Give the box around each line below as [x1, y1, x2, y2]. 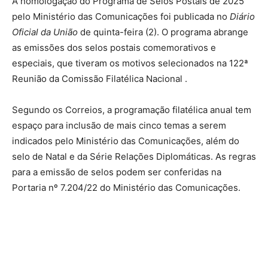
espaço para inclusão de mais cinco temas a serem [12, 119, 226, 131]
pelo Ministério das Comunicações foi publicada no [12, 10, 230, 22]
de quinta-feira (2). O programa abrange [78, 26, 248, 38]
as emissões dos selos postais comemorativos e [12, 41, 216, 53]
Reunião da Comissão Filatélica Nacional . [12, 72, 187, 84]
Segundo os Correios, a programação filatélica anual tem [12, 103, 251, 115]
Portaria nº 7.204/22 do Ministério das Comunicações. [12, 181, 240, 193]
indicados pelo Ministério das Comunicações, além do [12, 135, 239, 147]
